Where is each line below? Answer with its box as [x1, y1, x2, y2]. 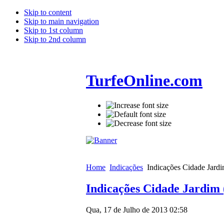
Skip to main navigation [24, 17, 99, 25]
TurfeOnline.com [86, 71, 202, 90]
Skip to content [24, 8, 71, 16]
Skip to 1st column [24, 26, 83, 34]
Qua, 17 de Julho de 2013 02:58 [86, 205, 187, 214]
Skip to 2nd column [24, 35, 86, 43]
